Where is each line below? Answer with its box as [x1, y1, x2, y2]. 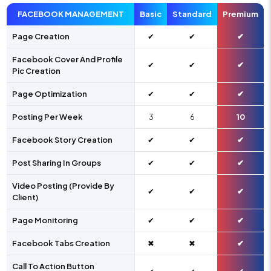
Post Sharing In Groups [12, 158, 102, 168]
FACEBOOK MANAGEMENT [17, 9, 124, 19]
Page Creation [12, 31, 70, 42]
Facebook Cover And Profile [12, 54, 123, 65]
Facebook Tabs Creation [12, 238, 111, 249]
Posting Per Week [12, 112, 83, 122]
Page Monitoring [12, 215, 79, 226]
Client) [12, 192, 39, 203]
